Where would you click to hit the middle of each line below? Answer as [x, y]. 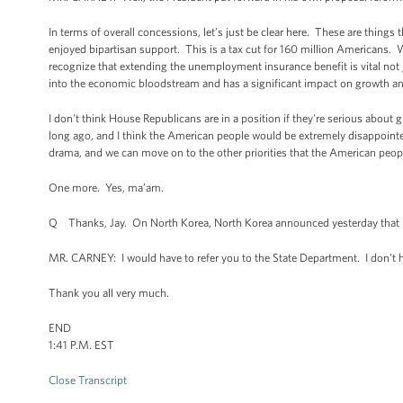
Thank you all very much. [109, 293]
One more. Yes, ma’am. [106, 188]
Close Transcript [88, 380]
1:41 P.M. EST [81, 345]
